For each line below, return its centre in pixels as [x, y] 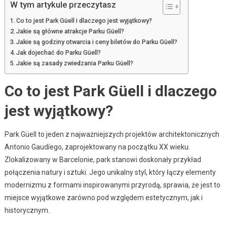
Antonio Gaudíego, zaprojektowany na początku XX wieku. [97, 147]
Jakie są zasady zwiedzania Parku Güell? [75, 63]
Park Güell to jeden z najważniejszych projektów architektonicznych [112, 134]
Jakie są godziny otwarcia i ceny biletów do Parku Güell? [97, 42]
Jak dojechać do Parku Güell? [59, 52]
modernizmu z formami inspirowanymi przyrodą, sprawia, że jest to [112, 185]
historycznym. [27, 210]
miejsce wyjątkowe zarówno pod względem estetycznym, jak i [103, 197]
